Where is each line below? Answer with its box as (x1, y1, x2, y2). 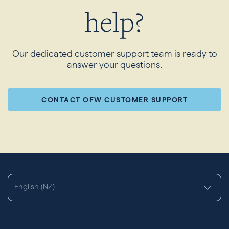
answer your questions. (67, 60, 162, 70)
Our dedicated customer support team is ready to (12, 49, 217, 58)
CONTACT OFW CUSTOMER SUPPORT (41, 96, 188, 104)
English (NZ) (14, 182, 55, 191)
